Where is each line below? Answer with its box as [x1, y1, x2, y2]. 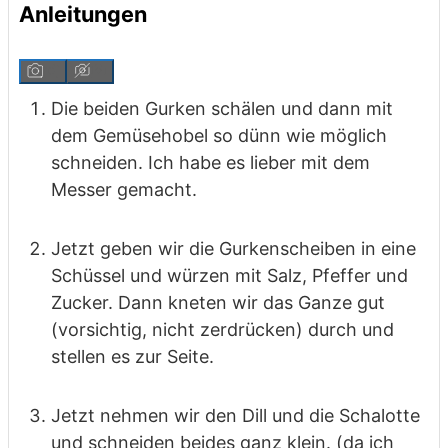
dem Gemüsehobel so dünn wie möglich [51, 124, 387, 146]
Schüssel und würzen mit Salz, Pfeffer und [51, 264, 408, 286]
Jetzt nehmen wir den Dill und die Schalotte [51, 404, 420, 426]
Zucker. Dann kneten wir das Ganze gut [51, 291, 385, 313]
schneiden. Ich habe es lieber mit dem [51, 151, 370, 173]
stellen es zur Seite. [51, 345, 214, 367]
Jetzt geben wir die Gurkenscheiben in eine [51, 237, 416, 259]
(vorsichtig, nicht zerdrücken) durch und [51, 318, 394, 340]
